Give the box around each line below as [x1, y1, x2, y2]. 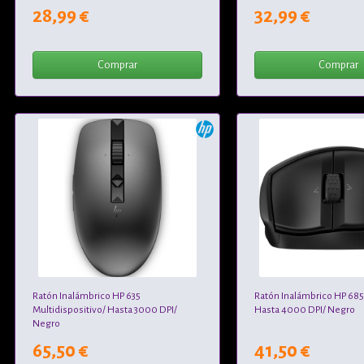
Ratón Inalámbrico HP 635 [32, 290, 141, 302]
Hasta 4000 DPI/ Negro [253, 304, 355, 316]
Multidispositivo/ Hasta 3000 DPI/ [32, 304, 178, 316]
